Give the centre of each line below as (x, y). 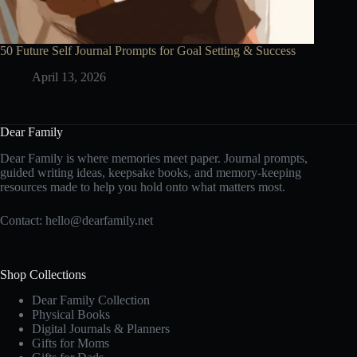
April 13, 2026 (69, 76)
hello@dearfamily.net (99, 220)
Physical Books (71, 315)
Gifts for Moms (71, 343)
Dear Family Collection (91, 300)
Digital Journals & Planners (101, 329)
